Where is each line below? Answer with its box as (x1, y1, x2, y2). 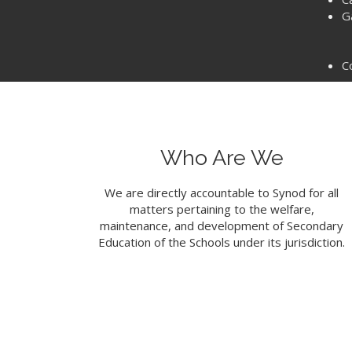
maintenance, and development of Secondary (100, 218, 343, 233)
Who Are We (159, 145, 284, 170)
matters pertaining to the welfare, (129, 201, 314, 217)
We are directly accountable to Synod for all (104, 185, 339, 200)
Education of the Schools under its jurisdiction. (98, 234, 345, 250)
